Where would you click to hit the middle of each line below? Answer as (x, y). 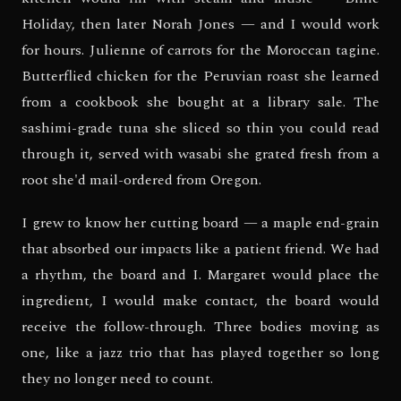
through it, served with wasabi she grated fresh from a (200, 154)
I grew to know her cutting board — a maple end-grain (200, 223)
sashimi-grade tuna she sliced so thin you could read (200, 128)
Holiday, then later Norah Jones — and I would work (200, 25)
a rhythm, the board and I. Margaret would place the (200, 275)
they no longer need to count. (117, 379)
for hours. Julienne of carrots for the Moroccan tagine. (200, 51)
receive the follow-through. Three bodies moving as (200, 327)
